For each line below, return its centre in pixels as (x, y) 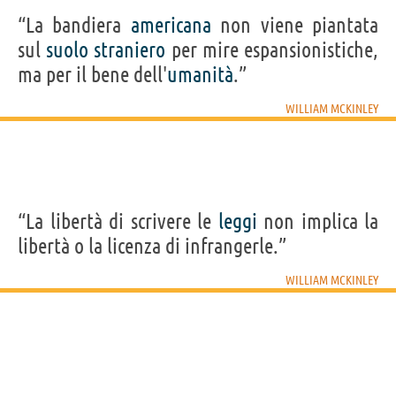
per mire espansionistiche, (272, 50)
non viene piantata (295, 26)
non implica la (317, 222)
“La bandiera (74, 26)
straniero (130, 50)
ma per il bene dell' (92, 75)
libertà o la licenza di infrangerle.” (152, 247)
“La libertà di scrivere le (118, 222)
